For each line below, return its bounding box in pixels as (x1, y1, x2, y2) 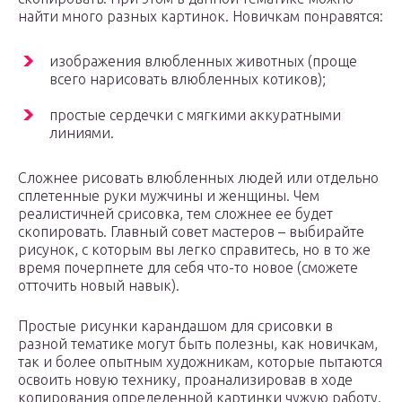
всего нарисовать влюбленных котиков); (49, 71, 326, 88)
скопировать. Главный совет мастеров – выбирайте (18, 223, 364, 240)
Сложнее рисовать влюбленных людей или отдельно (18, 170, 379, 187)
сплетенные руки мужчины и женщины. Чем (18, 188, 319, 205)
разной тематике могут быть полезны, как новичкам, (18, 336, 378, 353)
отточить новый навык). (18, 277, 179, 294)
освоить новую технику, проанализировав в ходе (18, 371, 353, 389)
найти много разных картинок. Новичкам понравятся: (18, 8, 383, 25)
